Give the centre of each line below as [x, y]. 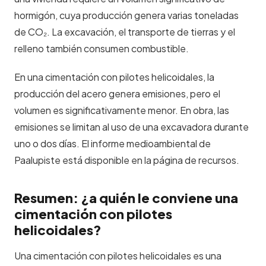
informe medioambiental [144, 143]
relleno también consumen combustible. [102, 48]
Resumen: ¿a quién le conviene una [126, 198]
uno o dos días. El [53, 143]
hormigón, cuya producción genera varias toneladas [126, 15]
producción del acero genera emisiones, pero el [117, 94]
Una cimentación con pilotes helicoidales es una [118, 256]
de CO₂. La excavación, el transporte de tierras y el [125, 32]
